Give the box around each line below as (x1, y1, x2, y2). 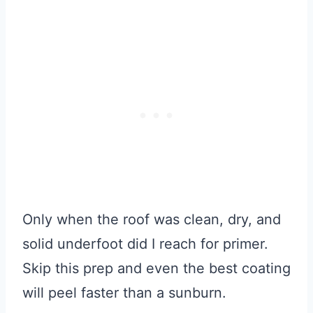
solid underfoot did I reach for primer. (22, 235, 268, 252)
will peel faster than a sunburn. (22, 284, 226, 301)
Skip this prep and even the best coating (22, 259, 291, 277)
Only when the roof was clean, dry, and (22, 210, 281, 228)
